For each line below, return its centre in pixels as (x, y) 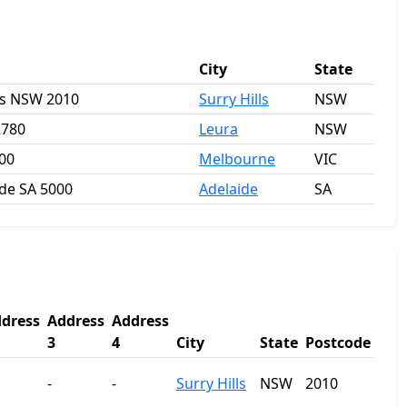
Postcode (338, 342)
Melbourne (237, 159)
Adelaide (228, 189)
